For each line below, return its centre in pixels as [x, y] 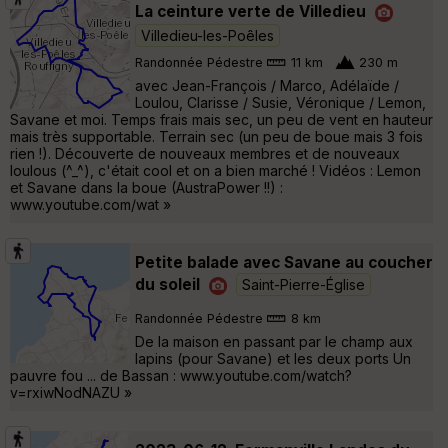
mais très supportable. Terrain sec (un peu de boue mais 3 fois [216, 136]
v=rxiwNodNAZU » [71, 392]
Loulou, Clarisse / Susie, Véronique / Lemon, [280, 102]
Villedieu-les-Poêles [207, 35]
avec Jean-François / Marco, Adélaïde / [267, 85]
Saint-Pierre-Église [303, 284]
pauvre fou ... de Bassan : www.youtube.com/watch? [181, 375]
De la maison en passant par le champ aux [274, 341]
